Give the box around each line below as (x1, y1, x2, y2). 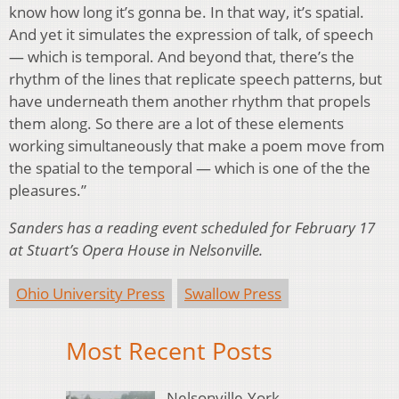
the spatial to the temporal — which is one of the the (9, 158, 370, 179)
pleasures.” (9, 180, 86, 201)
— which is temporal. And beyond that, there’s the (9, 46, 354, 68)
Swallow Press (184, 283, 281, 305)
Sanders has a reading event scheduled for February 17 (9, 217, 375, 239)
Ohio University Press (16, 283, 165, 305)
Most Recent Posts (66, 334, 273, 368)
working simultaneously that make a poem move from (9, 135, 385, 157)
